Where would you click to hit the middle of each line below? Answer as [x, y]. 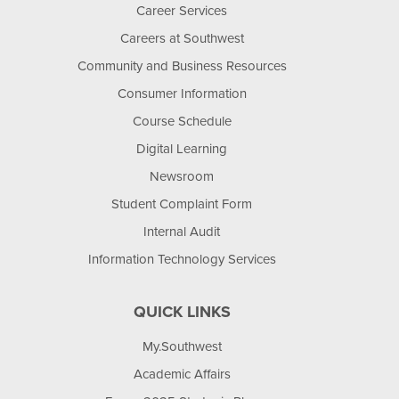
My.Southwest [182, 346]
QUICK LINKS [182, 312]
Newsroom [182, 176]
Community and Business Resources [182, 66]
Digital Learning [182, 149]
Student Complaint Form [182, 204]
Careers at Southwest [182, 38]
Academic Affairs [182, 374]
